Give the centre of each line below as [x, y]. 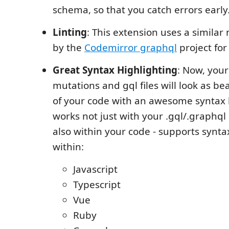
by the [68, 48]
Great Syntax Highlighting [115, 70]
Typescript [97, 185]
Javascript [95, 169]
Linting [70, 32]
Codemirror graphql [131, 48]
